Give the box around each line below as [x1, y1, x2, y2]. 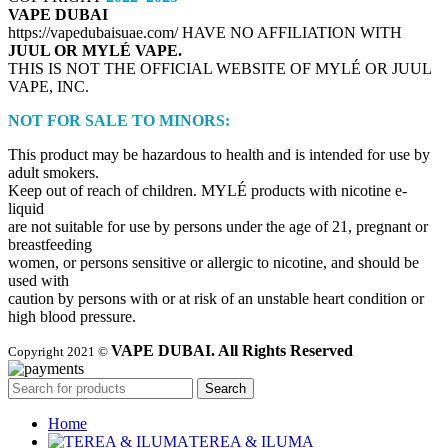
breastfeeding [8, 235, 92, 253]
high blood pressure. [8, 307, 136, 325]
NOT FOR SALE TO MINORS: [8, 111, 230, 129]
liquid [8, 199, 44, 217]
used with [8, 271, 69, 289]
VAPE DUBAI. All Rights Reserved [111, 341, 353, 359]
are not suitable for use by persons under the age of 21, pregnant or [8, 217, 428, 235]
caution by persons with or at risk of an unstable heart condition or [8, 289, 424, 307]
